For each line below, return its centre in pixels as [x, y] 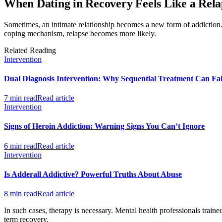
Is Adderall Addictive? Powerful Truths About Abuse [93, 174]
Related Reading [30, 50]
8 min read [21, 194]
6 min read [21, 146]
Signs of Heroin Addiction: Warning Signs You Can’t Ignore [104, 126]
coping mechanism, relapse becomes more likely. [80, 33]
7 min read [21, 98]
